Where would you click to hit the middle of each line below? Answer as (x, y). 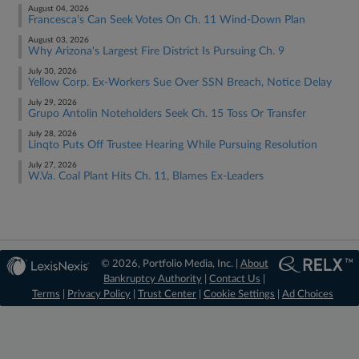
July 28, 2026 (52, 134)
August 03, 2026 (58, 40)
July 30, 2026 (52, 71)
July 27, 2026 (52, 165)
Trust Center (167, 294)
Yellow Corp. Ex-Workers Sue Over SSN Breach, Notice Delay (180, 83)
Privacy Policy (99, 294)
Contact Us (235, 279)
